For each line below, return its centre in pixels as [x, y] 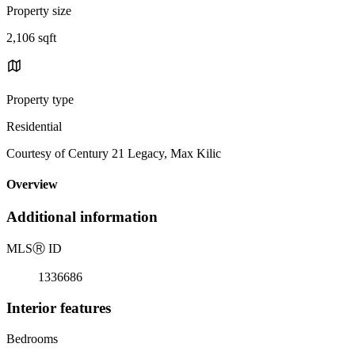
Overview [32, 185]
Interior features [59, 307]
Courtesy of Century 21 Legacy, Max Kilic [114, 153]
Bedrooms [32, 338]
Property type [40, 99]
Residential [34, 126]
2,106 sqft [31, 37]
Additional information [82, 217]
